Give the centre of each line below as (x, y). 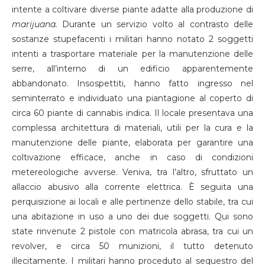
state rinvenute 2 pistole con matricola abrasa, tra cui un (132, 232)
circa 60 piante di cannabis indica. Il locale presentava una (132, 113)
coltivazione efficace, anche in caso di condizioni (132, 158)
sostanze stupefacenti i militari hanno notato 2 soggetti (132, 39)
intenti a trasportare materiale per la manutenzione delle (132, 54)
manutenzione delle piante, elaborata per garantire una (132, 143)
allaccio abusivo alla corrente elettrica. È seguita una (132, 187)
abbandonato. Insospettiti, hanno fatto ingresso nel (132, 84)
